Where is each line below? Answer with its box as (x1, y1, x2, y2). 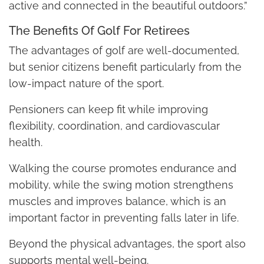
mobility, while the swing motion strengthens (9, 178, 233, 191)
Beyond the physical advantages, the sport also (9, 237, 246, 250)
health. (9, 136, 42, 148)
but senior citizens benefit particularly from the (9, 60, 242, 73)
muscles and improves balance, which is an (9, 194, 226, 207)
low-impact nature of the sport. (9, 77, 164, 90)
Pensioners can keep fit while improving (9, 103, 208, 115)
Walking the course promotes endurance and (9, 161, 236, 174)
